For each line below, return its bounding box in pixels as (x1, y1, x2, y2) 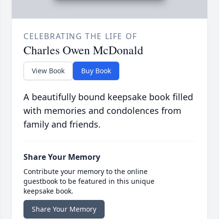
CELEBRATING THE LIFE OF (23, 31, 137, 42)
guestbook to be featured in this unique (23, 176, 154, 186)
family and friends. (23, 118, 101, 131)
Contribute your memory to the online (23, 167, 148, 176)
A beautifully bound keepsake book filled (23, 91, 193, 103)
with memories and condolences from (23, 105, 181, 117)
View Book (32, 66, 65, 76)
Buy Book (81, 66, 111, 76)
